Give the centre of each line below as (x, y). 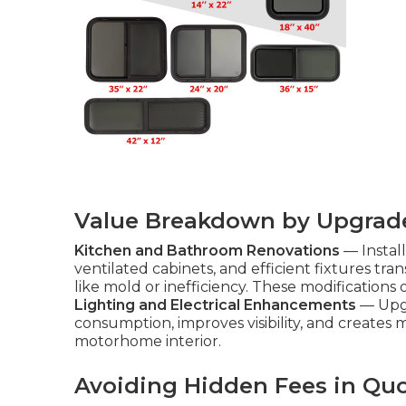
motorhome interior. (148, 341)
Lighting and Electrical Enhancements (215, 305)
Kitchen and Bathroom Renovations (207, 251)
